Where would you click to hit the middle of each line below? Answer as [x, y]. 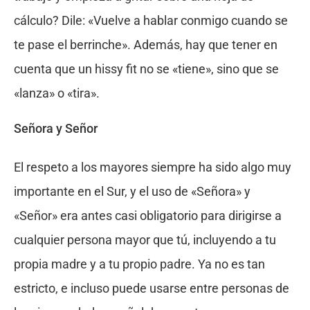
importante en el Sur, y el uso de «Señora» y [132, 191]
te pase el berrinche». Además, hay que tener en [145, 44]
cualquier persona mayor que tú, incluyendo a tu [145, 239]
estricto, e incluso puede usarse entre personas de [151, 288]
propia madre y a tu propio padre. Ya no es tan [139, 264]
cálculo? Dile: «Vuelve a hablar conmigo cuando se [151, 20]
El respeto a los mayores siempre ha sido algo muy [152, 167]
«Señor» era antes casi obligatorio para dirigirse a [147, 215]
